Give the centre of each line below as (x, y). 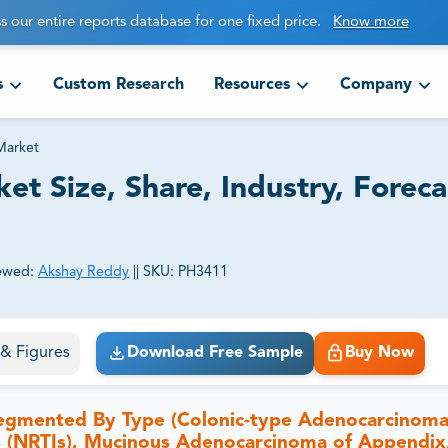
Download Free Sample (214, 353)
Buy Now (379, 353)
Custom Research (118, 85)
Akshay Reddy (83, 272)
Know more (371, 23)
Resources (251, 85)
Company (375, 85)
